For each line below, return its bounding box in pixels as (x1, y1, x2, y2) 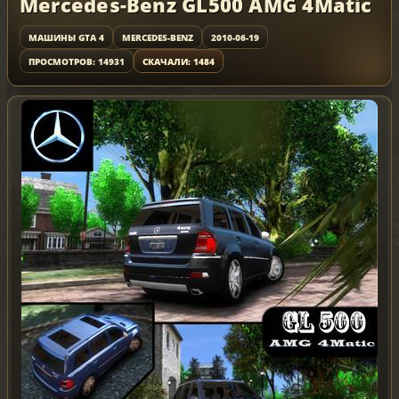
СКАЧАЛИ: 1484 (142, 54, 215, 68)
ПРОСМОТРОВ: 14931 (28, 54, 125, 68)
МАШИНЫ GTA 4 (28, 30, 104, 44)
